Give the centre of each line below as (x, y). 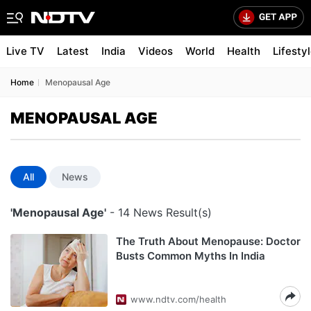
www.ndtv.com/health (178, 299)
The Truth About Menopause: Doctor (208, 241)
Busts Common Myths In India (191, 256)
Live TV (25, 51)
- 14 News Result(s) (159, 212)
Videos (155, 51)
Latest (73, 51)
